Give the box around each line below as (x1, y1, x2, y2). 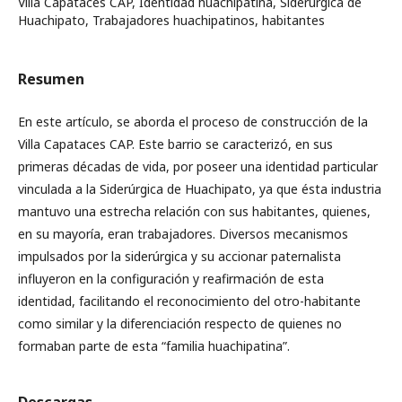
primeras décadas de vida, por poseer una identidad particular (18, 158, 378, 175)
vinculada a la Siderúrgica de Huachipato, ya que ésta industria (18, 180, 381, 197)
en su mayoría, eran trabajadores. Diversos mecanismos (18, 225, 348, 242)
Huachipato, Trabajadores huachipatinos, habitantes (18, 12, 325, 29)
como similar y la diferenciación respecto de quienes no (18, 315, 342, 332)
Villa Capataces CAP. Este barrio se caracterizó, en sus (18, 135, 333, 153)
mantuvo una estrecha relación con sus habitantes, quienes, (18, 203, 371, 220)
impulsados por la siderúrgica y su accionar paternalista (18, 248, 341, 265)
